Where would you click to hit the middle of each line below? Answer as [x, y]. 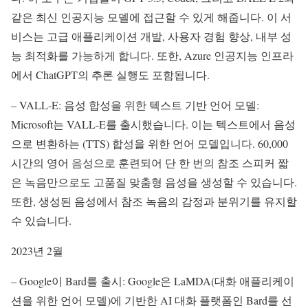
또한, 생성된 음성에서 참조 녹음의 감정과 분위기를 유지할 [154, 201]
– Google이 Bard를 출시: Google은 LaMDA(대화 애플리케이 [153, 281]
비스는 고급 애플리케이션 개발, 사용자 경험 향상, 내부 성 [151, 36]
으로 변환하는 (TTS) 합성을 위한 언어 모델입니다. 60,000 [150, 144]
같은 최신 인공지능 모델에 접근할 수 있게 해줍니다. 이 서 [151, 17]
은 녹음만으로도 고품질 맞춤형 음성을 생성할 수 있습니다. [154, 182]
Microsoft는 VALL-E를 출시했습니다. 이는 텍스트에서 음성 [153, 124]
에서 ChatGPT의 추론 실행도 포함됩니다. [110, 75]
